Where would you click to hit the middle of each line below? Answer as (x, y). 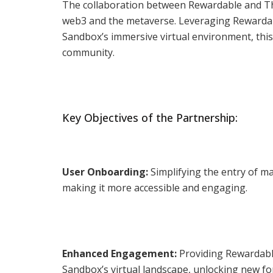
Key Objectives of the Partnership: (150, 117)
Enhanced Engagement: (119, 253)
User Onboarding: (105, 172)
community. (88, 52)
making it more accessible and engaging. (155, 187)
